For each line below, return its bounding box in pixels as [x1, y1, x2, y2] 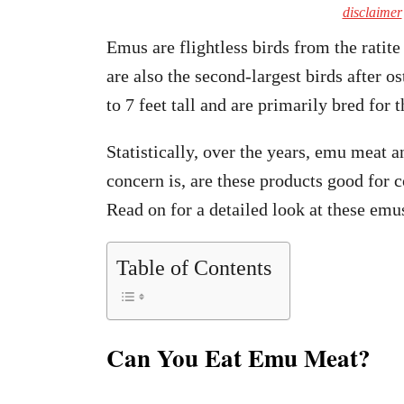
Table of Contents [116, 256, 271, 280]
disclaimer [342, 5, 402, 20]
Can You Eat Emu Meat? [106, 340, 371, 375]
